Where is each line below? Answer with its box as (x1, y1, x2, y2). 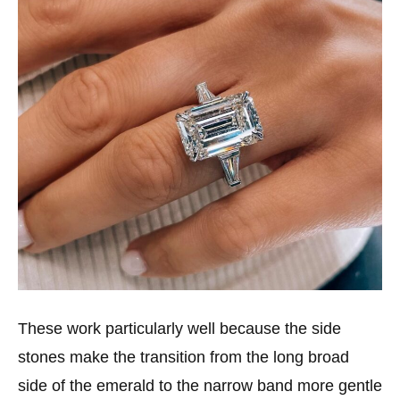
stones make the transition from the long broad (18, 347, 349, 366)
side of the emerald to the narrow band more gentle (18, 376, 382, 395)
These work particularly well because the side (18, 319, 341, 337)
